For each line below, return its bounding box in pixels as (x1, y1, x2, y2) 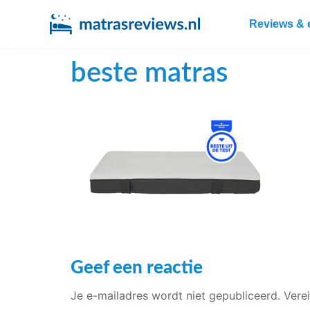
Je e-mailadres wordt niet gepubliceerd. (71, 289, 280, 303)
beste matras (71, 60, 228, 88)
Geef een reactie (71, 259, 203, 277)
